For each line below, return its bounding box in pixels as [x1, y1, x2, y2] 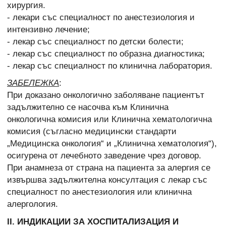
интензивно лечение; [7, 25, 90, 35]
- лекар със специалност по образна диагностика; [7, 49, 205, 59]
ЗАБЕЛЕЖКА [7, 78, 59, 88]
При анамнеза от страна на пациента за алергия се [7, 163, 210, 173]
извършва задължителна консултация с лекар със [7, 175, 207, 185]
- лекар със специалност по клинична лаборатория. [7, 61, 212, 71]
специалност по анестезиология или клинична [7, 187, 192, 197]
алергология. [7, 199, 58, 209]
